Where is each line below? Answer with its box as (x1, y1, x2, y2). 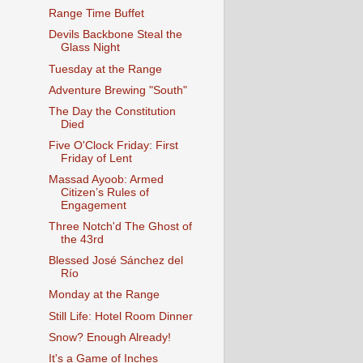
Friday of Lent (60, 152, 132, 164)
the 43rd (60, 233, 104, 246)
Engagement (60, 199, 126, 211)
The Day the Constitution (48, 105, 176, 117)
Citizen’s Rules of (60, 186, 149, 199)
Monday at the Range (48, 288, 160, 301)
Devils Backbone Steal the (48, 28, 182, 41)
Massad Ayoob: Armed (48, 173, 164, 186)
